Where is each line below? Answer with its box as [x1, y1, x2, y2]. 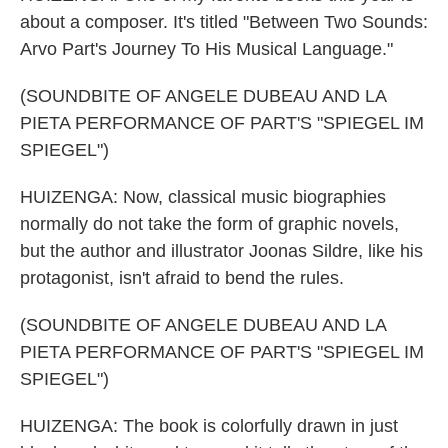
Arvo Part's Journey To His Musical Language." [20, 39, 393, 59]
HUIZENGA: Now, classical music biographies [20, 187, 386, 207]
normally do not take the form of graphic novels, [20, 214, 399, 234]
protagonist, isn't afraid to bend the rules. [20, 268, 344, 288]
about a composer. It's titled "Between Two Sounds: [20, 12, 428, 32]
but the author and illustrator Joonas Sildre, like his [20, 241, 423, 261]
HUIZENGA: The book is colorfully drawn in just [20, 416, 398, 436]
